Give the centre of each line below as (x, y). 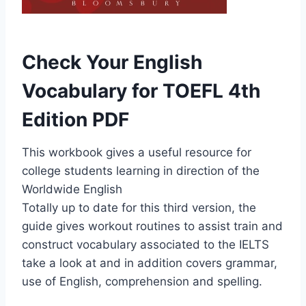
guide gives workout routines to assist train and (152, 226)
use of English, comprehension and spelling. (142, 282)
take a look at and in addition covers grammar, (150, 263)
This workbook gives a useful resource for (137, 153)
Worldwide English (72, 190)
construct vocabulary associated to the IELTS (145, 245)
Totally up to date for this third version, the (139, 208)
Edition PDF (75, 120)
